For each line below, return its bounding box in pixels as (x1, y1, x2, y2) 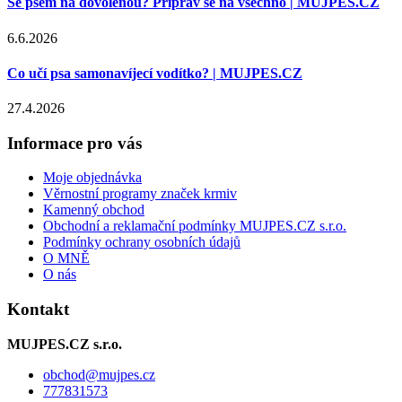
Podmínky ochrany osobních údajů (43, 234, 240, 250)
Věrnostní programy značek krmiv (43, 186, 237, 202)
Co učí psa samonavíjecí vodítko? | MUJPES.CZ (7, 65, 302, 81)
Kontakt (7, 300, 69, 319)
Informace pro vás (7, 133, 142, 153)
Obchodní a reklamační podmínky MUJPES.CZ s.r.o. (43, 218, 346, 234)
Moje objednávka (43, 170, 142, 186)
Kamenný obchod (43, 202, 144, 218)
